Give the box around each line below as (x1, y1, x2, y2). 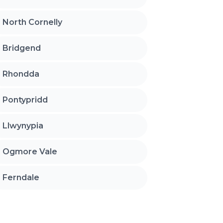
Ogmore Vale (2, 147, 58, 157)
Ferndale (2, 173, 40, 183)
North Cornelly (2, 17, 63, 27)
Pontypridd (2, 95, 48, 105)
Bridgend (2, 43, 41, 53)
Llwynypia (2, 121, 44, 131)
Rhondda (2, 69, 40, 79)
